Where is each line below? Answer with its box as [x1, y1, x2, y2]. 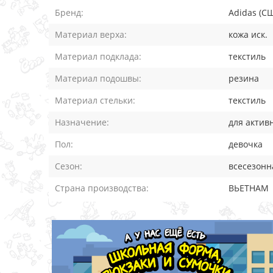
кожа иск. [229, 29, 268, 41]
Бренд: [55, 7, 83, 19]
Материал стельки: [55, 94, 135, 107]
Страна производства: [55, 182, 149, 194]
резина [229, 73, 259, 85]
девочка [229, 138, 263, 151]
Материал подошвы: [55, 73, 141, 85]
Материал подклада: [55, 51, 141, 63]
